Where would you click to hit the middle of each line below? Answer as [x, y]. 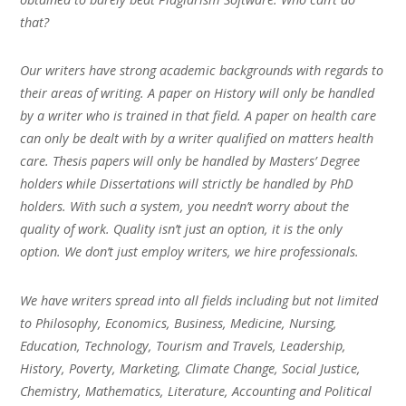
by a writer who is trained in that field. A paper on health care [198, 116]
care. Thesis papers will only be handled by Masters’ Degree [190, 161]
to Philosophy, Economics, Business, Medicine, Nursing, [179, 324]
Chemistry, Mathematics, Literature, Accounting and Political [196, 391]
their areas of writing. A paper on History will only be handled [198, 93]
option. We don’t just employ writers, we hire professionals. [190, 252]
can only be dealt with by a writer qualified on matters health [197, 139]
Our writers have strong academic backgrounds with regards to [202, 71]
